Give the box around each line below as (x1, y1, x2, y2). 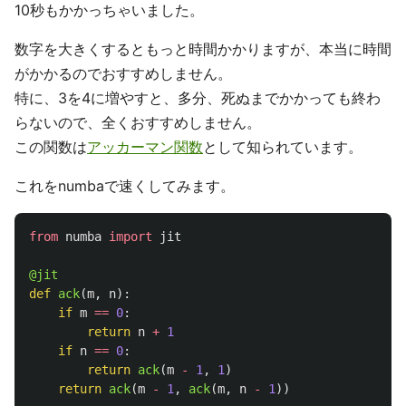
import (109, 229, 152, 244)
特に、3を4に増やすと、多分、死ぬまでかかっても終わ (14, 89, 381, 107)
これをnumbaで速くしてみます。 (14, 177, 235, 195)
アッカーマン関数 (87, 138, 203, 156)
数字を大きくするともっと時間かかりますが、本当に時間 (14, 40, 391, 58)
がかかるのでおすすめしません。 (14, 64, 232, 82)
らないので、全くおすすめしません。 (14, 113, 261, 131)
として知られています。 (203, 138, 362, 156)
